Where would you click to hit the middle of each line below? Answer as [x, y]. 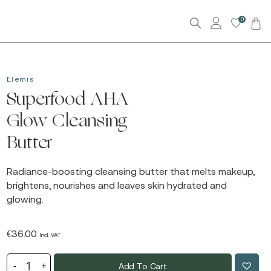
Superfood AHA [67, 100]
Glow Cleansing [67, 122]
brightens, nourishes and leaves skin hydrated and [116, 185]
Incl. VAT [50, 235]
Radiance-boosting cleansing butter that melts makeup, [130, 171]
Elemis [20, 79]
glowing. [25, 199]
